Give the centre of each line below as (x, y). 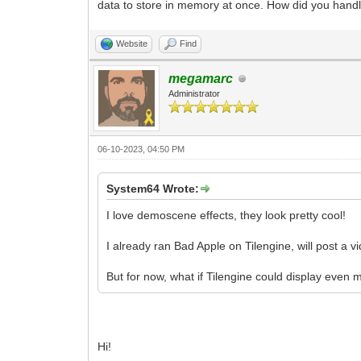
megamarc (201, 79)
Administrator (195, 93)
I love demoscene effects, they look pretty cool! (226, 215)
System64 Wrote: (153, 189)
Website (132, 44)
